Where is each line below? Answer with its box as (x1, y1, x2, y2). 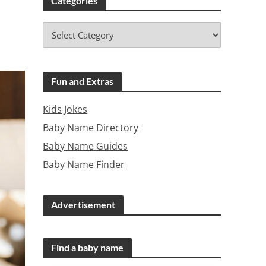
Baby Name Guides (43, 140, 128, 153)
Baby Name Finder (43, 158, 125, 171)
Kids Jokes (43, 103, 88, 116)
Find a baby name (51, 242, 124, 253)
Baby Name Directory (43, 121, 139, 134)
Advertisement (51, 199, 116, 210)
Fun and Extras (51, 75, 114, 87)
